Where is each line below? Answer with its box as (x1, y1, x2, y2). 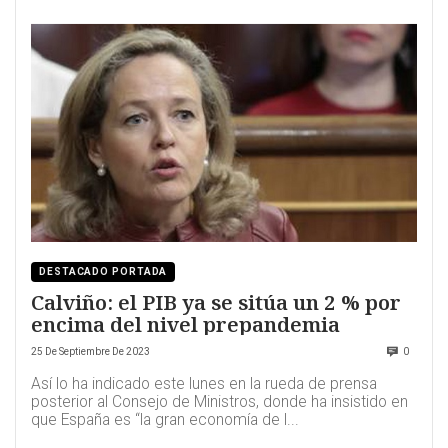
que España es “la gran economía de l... (31, 411, 299, 430)
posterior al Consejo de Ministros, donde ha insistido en (31, 393, 408, 412)
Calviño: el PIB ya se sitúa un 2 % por (31, 288, 401, 317)
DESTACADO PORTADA (39, 266, 168, 278)
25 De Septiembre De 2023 (31, 346, 150, 358)
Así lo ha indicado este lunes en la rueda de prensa (31, 375, 377, 394)
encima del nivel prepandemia (31, 310, 340, 339)
